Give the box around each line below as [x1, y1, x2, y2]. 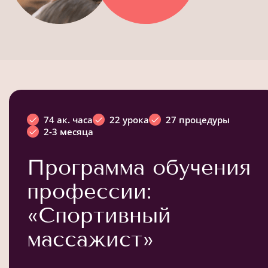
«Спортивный [27, 202, 171, 228]
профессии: [27, 178, 151, 204]
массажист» [27, 226, 154, 252]
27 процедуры [166, 113, 230, 126]
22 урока [109, 113, 149, 126]
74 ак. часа [44, 113, 93, 126]
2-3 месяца [44, 125, 93, 138]
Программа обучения [27, 154, 251, 180]
